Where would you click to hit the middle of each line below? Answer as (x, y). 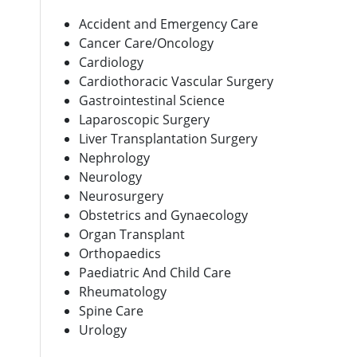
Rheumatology (123, 291)
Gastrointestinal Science (152, 100)
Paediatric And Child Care (155, 272)
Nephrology (114, 157)
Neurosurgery (121, 196)
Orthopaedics (120, 253)
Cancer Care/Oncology (146, 43)
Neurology (110, 177)
